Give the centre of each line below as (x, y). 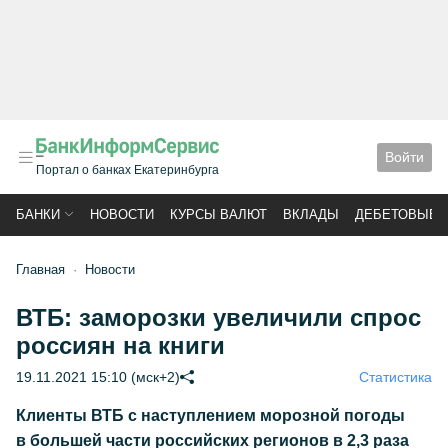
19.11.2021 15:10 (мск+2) (98, 377)
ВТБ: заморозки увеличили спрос (218, 317)
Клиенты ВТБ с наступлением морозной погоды (210, 415)
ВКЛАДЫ (311, 214)
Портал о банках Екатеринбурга (127, 170)
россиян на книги (120, 345)
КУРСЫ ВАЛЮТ (218, 214)
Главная (40, 269)
